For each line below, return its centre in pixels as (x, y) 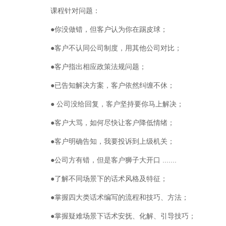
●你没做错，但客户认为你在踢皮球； (109, 29)
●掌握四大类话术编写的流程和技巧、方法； (120, 197)
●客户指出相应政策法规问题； (98, 67)
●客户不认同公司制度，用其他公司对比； (116, 48)
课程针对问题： (75, 11)
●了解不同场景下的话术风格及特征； (109, 179)
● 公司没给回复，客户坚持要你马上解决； (117, 104)
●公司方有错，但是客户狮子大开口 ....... (114, 160)
